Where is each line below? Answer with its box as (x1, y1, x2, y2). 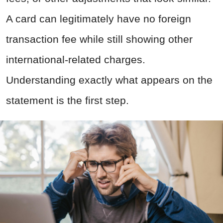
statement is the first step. (6, 95, 129, 107)
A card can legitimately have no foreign (6, 13, 191, 25)
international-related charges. (6, 54, 145, 66)
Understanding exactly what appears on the (6, 74, 213, 86)
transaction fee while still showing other (6, 33, 193, 45)
